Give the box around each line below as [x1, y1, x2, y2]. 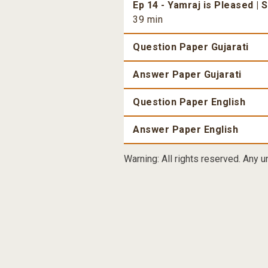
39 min [133, 14, 163, 26]
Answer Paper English [133, 124, 238, 136]
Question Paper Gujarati [133, 41, 249, 53]
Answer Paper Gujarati [133, 69, 242, 81]
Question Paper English [133, 96, 245, 108]
